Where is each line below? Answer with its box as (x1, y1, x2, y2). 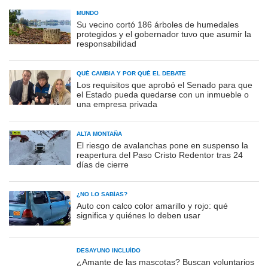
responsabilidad (77, 39, 136, 49)
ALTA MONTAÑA (77, 130, 122, 138)
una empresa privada (77, 99, 157, 109)
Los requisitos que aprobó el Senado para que (77, 80, 252, 90)
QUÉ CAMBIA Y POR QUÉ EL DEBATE (77, 70, 186, 77)
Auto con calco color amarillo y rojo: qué (77, 201, 228, 211)
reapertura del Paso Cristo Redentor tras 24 (77, 150, 243, 160)
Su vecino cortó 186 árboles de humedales (77, 20, 239, 30)
